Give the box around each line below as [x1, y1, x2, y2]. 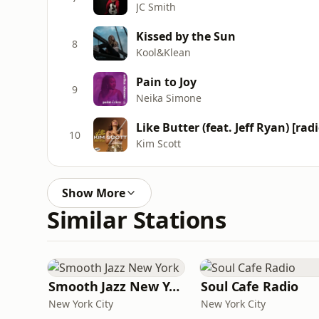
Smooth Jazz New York [169, 278, 180, 295]
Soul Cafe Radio [201, 278, 298, 295]
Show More [62, 185, 125, 201]
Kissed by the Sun [136, 28, 236, 44]
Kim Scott [136, 136, 181, 150]
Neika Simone [136, 90, 202, 105]
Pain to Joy [136, 73, 197, 90]
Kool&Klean [136, 45, 191, 59]
